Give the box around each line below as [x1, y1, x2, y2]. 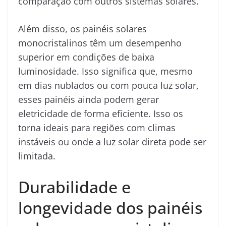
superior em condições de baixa [18, 50, 154, 63]
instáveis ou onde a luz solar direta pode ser [18, 135, 206, 148]
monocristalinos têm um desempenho [18, 36, 182, 49]
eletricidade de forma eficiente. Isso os [18, 107, 183, 120]
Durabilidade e [18, 176, 131, 198]
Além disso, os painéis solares [18, 22, 147, 35]
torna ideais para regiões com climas [18, 121, 176, 134]
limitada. [18, 149, 55, 162]
